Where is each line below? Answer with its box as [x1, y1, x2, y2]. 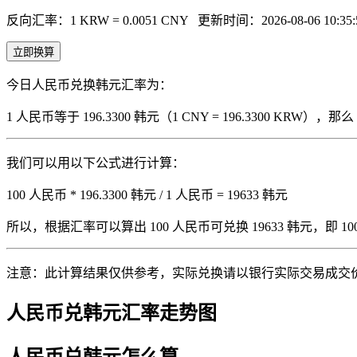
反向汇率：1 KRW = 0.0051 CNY [6, 13, 191, 27]
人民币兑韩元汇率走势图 [6, 302, 217, 324]
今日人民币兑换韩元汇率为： [6, 77, 172, 92]
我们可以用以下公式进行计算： [6, 155, 185, 170]
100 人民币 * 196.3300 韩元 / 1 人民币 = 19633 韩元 [6, 187, 288, 202]
